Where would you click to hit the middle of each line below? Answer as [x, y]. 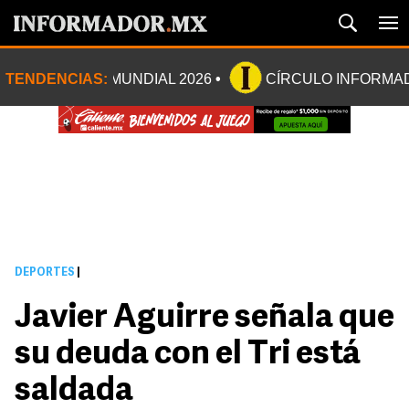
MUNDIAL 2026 [161, 79]
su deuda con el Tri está [188, 355]
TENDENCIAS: [57, 79]
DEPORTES [45, 273]
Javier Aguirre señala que [204, 319]
